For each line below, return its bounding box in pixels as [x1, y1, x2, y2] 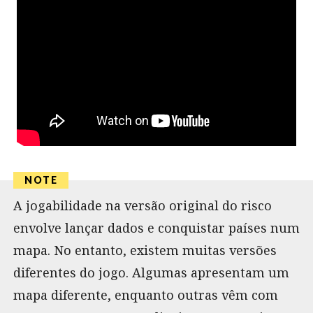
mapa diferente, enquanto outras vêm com [13, 286, 278, 303]
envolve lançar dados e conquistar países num [13, 219, 300, 236]
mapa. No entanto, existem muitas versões [13, 241, 277, 259]
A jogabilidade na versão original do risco [13, 196, 272, 214]
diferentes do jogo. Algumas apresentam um [13, 263, 289, 281]
